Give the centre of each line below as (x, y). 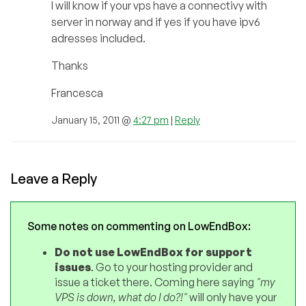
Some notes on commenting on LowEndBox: (139, 226)
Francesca (77, 93)
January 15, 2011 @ (92, 120)
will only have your (232, 297)
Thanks (70, 65)
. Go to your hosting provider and (172, 267)
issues (73, 267)
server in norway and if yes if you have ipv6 (156, 22)
